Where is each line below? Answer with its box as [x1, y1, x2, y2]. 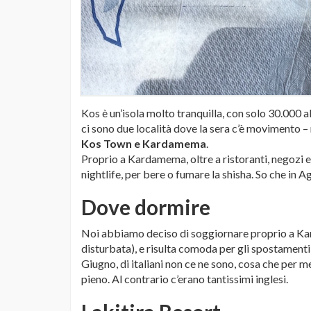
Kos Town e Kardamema [81, 137, 206, 151]
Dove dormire [81, 194, 210, 220]
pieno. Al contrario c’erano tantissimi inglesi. [81, 272, 288, 286]
